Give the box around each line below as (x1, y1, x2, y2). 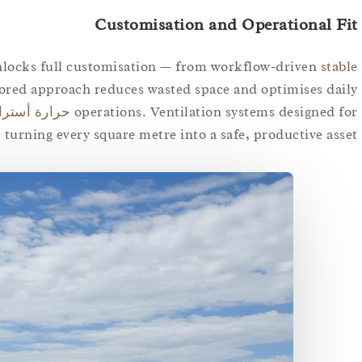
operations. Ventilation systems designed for (74, 103, 358, 120)
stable (320, 57, 358, 75)
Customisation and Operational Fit (95, 14, 358, 35)
